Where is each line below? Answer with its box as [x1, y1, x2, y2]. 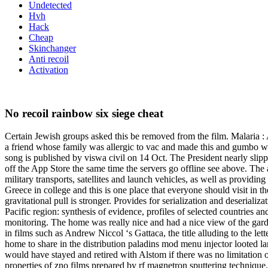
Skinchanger [29, 43, 76, 53]
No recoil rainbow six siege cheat [5, 106, 163, 120]
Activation [29, 65, 68, 75]
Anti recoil [29, 54, 69, 64]
